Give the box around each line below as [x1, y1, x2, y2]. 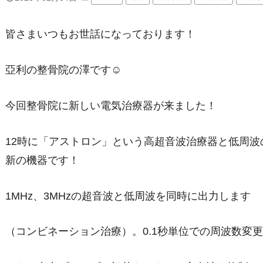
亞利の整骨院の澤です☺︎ [5, 64, 122, 76]
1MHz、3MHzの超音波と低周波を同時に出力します [5, 190, 251, 202]
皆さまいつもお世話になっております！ [5, 28, 195, 41]
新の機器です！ [5, 154, 100, 166]
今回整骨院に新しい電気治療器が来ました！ [5, 100, 217, 112]
